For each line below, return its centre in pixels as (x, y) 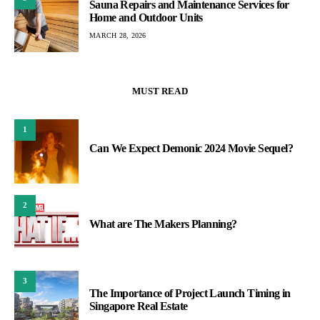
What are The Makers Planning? (163, 224)
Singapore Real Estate (139, 306)
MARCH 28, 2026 (118, 36)
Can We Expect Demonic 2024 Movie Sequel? (191, 148)
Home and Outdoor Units (146, 18)
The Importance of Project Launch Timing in (190, 293)
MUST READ (160, 91)
